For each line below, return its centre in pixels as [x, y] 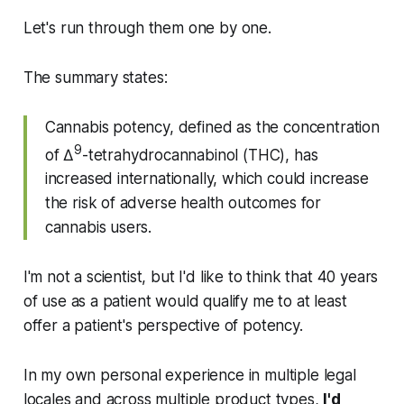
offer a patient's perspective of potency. [163, 326]
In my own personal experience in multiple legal [189, 376]
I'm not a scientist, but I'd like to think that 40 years [201, 277]
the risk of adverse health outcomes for [183, 203]
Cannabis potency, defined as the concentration [212, 127]
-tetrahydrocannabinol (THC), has [200, 155]
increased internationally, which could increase [207, 179]
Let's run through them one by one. [147, 28]
